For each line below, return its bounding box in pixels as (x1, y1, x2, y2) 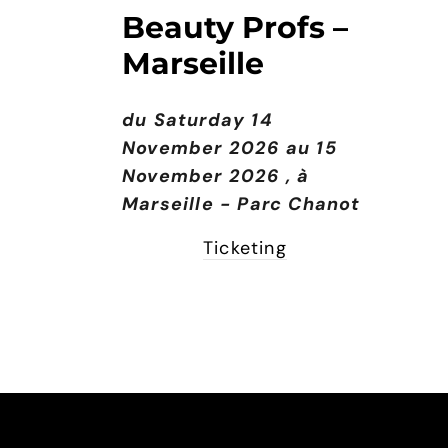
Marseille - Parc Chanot (122, 192, 361, 217)
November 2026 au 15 (122, 136, 337, 161)
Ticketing (203, 236, 287, 261)
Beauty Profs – (122, 9, 348, 47)
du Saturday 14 (122, 108, 273, 133)
